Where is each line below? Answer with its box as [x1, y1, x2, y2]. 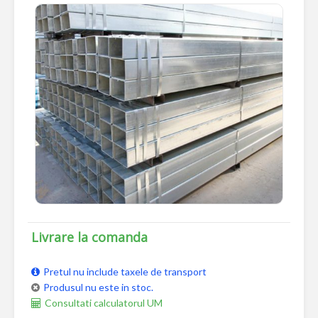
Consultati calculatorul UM [45, 297, 163, 309]
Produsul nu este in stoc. [43, 281, 153, 294]
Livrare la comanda [31, 229, 148, 246]
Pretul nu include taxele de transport [43, 265, 207, 278]
